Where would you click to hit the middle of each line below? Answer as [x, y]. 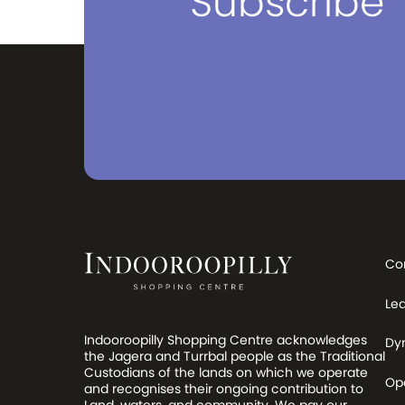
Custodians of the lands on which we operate [226, 372]
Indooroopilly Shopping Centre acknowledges [226, 340]
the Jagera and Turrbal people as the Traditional [235, 356]
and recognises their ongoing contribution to [224, 389]
